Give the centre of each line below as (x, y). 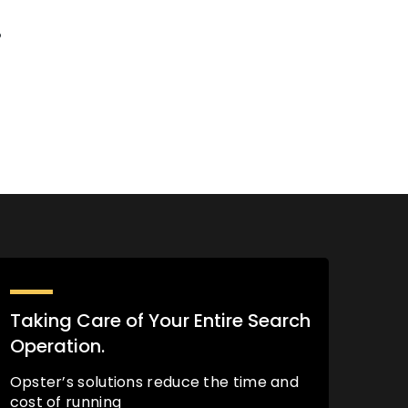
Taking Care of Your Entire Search (160, 321)
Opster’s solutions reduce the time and (154, 382)
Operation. (57, 347)
